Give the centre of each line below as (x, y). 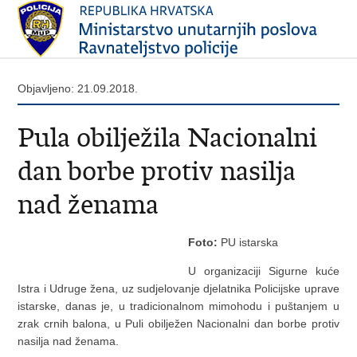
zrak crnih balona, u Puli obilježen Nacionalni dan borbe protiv (178, 324)
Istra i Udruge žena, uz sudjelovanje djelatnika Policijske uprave (178, 288)
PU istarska (247, 242)
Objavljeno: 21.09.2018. (78, 88)
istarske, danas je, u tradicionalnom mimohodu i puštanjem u (178, 306)
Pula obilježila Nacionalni (168, 137)
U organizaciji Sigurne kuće (263, 271)
